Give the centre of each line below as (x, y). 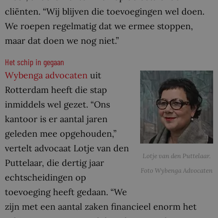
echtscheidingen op (45, 178)
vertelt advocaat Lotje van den (67, 148)
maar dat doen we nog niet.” (62, 41)
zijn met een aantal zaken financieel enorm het (101, 207)
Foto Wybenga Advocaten (177, 170)
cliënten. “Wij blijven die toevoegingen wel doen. (105, 12)
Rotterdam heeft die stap (56, 90)
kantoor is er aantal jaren (56, 119)
